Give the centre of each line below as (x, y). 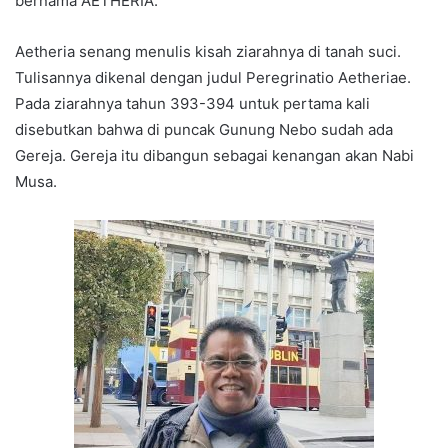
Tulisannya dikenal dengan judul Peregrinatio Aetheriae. (213, 78)
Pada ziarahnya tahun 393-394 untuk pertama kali (192, 104)
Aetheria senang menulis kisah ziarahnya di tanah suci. (208, 52)
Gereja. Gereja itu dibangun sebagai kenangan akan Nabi (214, 156)
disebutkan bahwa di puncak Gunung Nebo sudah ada (204, 130)
